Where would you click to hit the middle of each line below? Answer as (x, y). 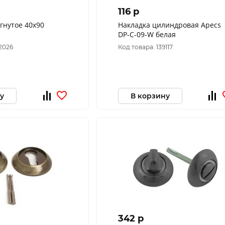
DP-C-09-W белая (147, 34)
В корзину (150, 96)
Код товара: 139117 (145, 47)
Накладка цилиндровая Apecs (169, 25)
